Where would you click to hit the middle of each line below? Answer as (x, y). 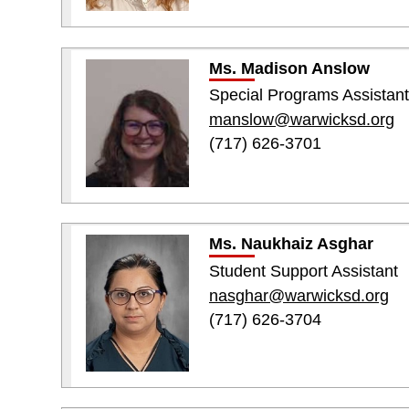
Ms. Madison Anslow (289, 68)
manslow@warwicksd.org (301, 119)
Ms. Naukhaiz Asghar (291, 244)
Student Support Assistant (303, 272)
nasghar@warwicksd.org (299, 295)
